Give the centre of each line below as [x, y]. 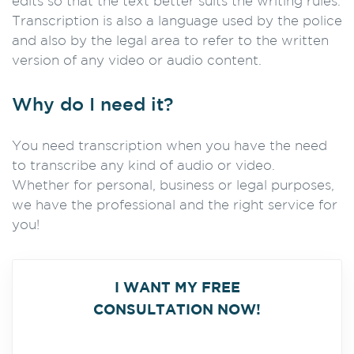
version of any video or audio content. [137, 61]
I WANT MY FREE [177, 288]
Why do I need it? [92, 105]
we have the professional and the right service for [175, 206]
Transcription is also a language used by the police [177, 22]
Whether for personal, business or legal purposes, [173, 186]
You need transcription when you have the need [169, 147]
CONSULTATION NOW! [177, 311]
